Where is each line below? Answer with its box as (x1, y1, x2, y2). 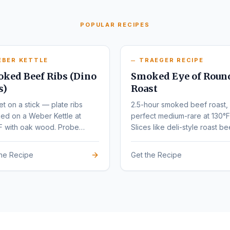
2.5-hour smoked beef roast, (131, 100, 228, 109)
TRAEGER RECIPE (139, 56, 204, 64)
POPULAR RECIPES (80, 21, 150, 28)
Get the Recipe (131, 150, 182, 159)
